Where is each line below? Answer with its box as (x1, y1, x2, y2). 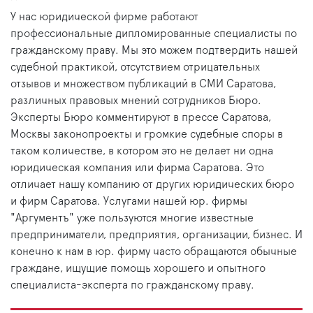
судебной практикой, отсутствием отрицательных (10, 61, 260, 73)
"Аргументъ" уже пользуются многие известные (10, 212, 254, 224)
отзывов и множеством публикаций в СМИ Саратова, (10, 78, 276, 90)
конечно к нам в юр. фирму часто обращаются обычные (10, 246, 297, 258)
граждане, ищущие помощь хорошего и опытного (10, 263, 265, 275)
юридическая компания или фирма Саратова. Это (10, 162, 264, 174)
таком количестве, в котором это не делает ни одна (10, 145, 273, 157)
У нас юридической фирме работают (10, 11, 198, 23)
